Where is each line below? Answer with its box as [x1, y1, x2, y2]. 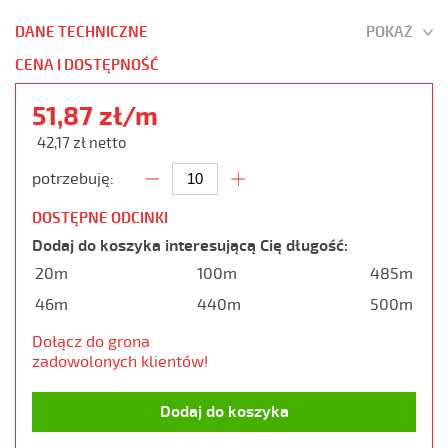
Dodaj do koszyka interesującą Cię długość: [32, 235, 348, 256]
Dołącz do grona [32, 331, 150, 352]
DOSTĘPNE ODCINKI [32, 208, 168, 228]
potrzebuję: [32, 168, 114, 189]
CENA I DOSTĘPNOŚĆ [15, 55, 159, 75]
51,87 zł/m [32, 99, 158, 133]
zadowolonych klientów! [32, 351, 208, 372]
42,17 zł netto [37, 133, 127, 152]
